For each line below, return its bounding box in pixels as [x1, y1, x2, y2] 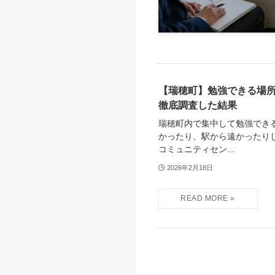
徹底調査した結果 [158, 100, 237, 111]
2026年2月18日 [166, 163, 213, 171]
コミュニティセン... [158, 144, 234, 155]
